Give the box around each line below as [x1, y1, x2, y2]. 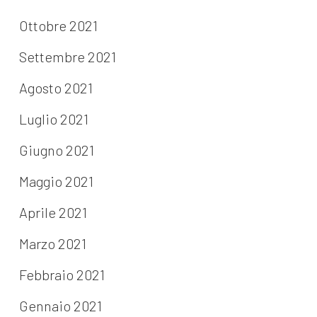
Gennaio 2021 [18, 297, 102, 315]
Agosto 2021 [18, 79, 93, 97]
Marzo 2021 [18, 235, 86, 253]
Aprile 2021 [18, 204, 87, 221]
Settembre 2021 [18, 48, 116, 66]
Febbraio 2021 [18, 266, 105, 284]
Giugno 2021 [18, 142, 94, 159]
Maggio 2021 [18, 173, 93, 190]
